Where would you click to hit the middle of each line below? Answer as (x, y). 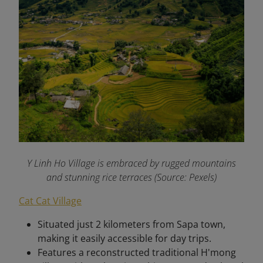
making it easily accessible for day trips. (124, 238)
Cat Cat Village (50, 200)
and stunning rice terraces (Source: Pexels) (131, 177)
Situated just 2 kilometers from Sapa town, (131, 224)
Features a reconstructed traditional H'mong (137, 252)
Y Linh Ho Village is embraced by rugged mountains (131, 163)
